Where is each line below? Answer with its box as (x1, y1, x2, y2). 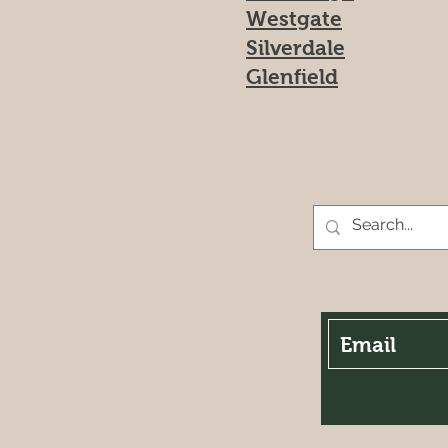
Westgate (246, 7, 342, 30)
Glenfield (246, 65, 338, 88)
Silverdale (246, 36, 345, 59)
